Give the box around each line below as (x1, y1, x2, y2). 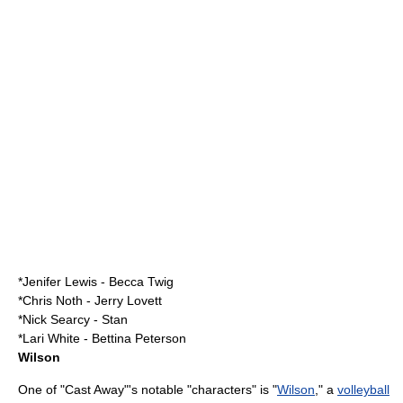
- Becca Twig (97, 273, 174, 289)
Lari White (22, 330, 80, 345)
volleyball (337, 381, 390, 397)
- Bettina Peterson (80, 330, 186, 345)
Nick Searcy (22, 311, 90, 327)
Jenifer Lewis (22, 273, 97, 289)
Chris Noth (22, 292, 83, 308)
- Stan (90, 311, 128, 327)
